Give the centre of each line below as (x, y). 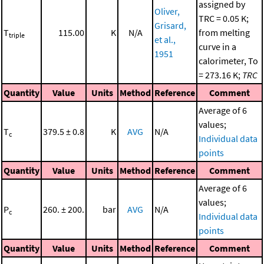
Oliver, (167, 11)
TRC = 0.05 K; (224, 18)
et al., (165, 39)
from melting (224, 32)
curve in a (217, 46)
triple (17, 35)
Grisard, (170, 25)
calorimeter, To (228, 60)
